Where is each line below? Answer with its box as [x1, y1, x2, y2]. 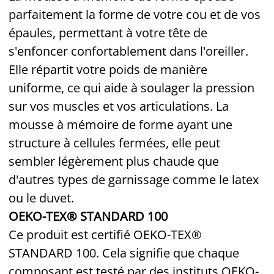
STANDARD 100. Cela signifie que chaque [9, 244, 239, 261]
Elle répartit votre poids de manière [9, 61, 207, 78]
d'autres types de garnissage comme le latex [9, 171, 259, 188]
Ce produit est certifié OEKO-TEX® [9, 226, 202, 243]
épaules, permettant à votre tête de [9, 24, 207, 41]
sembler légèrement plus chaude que [9, 152, 219, 169]
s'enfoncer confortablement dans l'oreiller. [9, 42, 248, 59]
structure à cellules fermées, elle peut [9, 134, 220, 151]
